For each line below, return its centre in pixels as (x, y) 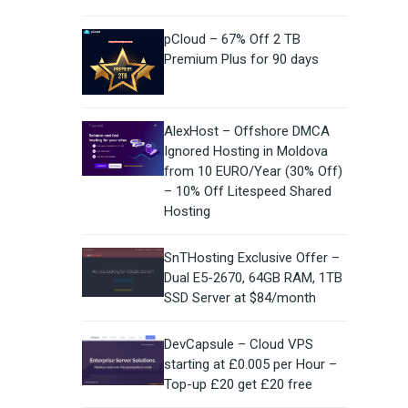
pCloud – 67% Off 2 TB (232, 40)
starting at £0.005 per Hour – (250, 365)
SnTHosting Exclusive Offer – (251, 258)
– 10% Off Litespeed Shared (247, 192)
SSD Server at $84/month (240, 298)
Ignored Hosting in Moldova (245, 152)
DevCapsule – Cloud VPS (238, 345)
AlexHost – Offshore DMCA (246, 132)
